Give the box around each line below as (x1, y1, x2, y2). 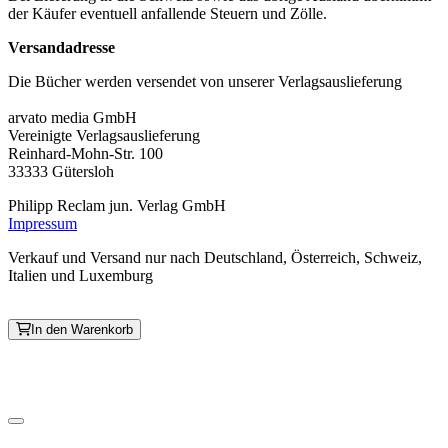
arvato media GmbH (8, 109, 137, 127)
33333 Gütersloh (8, 163, 114, 181)
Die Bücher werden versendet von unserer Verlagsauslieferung (8, 73, 402, 91)
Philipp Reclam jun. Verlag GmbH (8, 197, 230, 215)
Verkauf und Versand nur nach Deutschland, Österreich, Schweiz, (8, 249, 422, 267)
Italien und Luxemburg (8, 267, 153, 285)
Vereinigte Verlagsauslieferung (8, 127, 200, 145)
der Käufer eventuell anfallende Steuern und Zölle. (8, 5, 327, 23)
